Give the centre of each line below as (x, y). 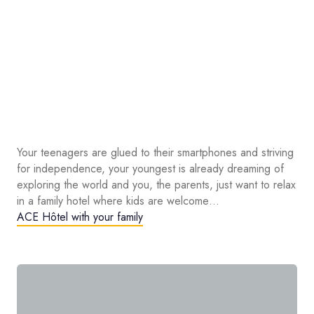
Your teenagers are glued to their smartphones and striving (155, 153)
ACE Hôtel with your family (80, 217)
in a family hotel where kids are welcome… (118, 201)
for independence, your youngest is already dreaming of (150, 169)
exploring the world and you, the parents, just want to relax (156, 185)
